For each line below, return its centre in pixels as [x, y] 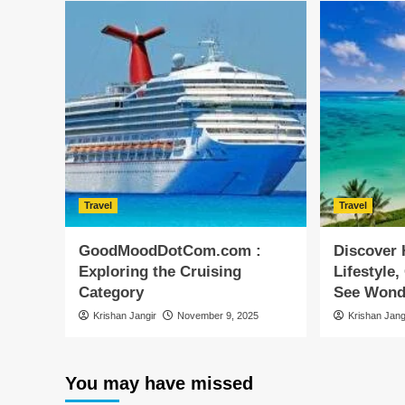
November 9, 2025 [218, 316]
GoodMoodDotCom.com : [170, 251]
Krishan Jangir [125, 316]
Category [111, 292]
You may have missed [159, 383]
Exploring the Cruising [160, 272]
